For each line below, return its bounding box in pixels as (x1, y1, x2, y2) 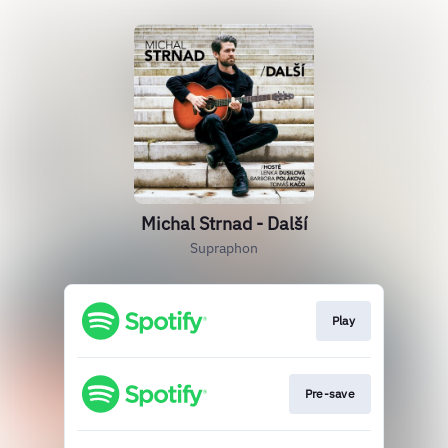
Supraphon (190, 239, 258, 257)
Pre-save (304, 386, 355, 402)
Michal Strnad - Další (140, 212, 308, 235)
